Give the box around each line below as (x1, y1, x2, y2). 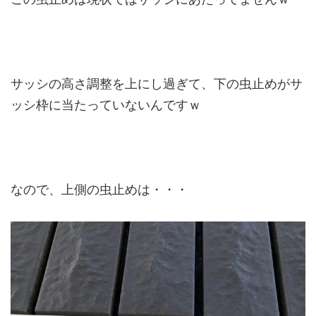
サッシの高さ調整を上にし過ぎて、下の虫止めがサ (11, 76, 303, 92)
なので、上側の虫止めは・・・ (11, 182, 188, 197)
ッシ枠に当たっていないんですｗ (11, 97, 201, 113)
